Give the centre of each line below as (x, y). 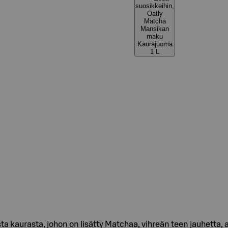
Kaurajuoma (155, 44)
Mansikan (155, 29)
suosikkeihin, (155, 6)
